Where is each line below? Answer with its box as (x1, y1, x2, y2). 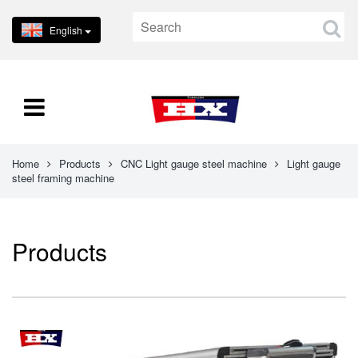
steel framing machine (12, 170, 114, 185)
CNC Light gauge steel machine (121, 156, 267, 171)
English (50, 23, 82, 37)
